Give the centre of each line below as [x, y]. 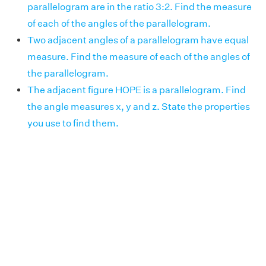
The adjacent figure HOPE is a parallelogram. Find [137, 90]
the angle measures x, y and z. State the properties [139, 107]
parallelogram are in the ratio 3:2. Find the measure [140, 7]
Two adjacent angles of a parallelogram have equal [138, 40]
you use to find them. [73, 123]
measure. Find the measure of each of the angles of [139, 57]
